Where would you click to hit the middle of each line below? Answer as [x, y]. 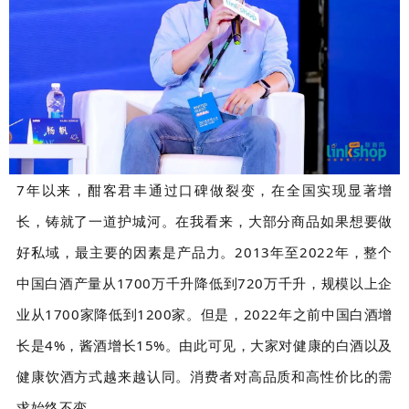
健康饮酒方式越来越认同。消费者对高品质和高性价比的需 [204, 376]
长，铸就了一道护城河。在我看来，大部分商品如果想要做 [204, 220]
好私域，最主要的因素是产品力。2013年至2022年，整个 [204, 252]
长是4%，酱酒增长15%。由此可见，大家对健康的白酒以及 [204, 345]
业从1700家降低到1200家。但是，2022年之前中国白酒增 [204, 314]
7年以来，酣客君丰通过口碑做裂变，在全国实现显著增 [204, 189]
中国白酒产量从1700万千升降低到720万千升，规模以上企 [204, 283]
